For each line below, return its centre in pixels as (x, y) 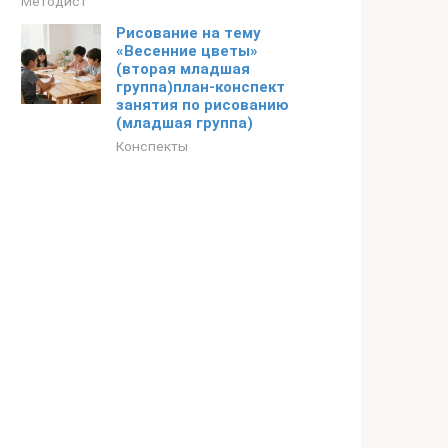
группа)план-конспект (200, 87)
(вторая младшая (183, 69)
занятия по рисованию (202, 105)
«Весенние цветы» (187, 51)
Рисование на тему (188, 33)
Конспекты (152, 146)
